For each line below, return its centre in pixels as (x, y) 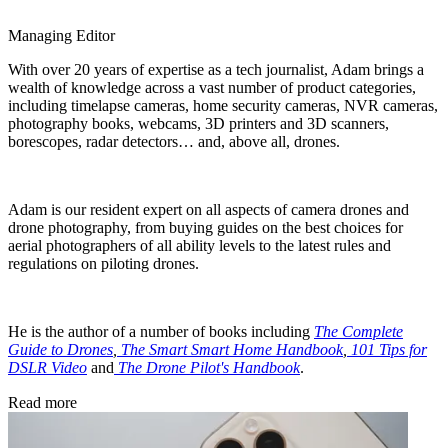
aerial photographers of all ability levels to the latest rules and (199, 246)
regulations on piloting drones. (103, 264)
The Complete (358, 332)
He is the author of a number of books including (161, 332)
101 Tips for (389, 350)
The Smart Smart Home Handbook (232, 350)
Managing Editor (61, 36)
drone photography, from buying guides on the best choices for (205, 228)
